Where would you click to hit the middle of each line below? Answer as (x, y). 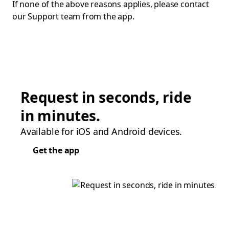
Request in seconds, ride (106, 97)
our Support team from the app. (73, 16)
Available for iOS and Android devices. (101, 131)
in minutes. (61, 116)
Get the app (56, 150)
